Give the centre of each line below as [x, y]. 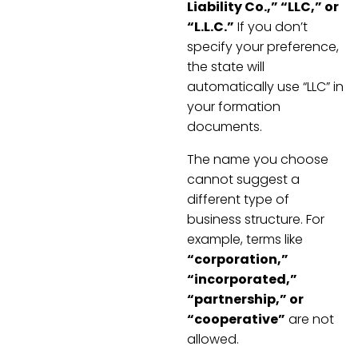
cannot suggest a [243, 179]
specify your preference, [263, 46]
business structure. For [256, 219]
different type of [238, 199]
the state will [226, 66]
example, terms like [245, 239]
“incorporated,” [242, 279]
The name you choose [258, 159]
